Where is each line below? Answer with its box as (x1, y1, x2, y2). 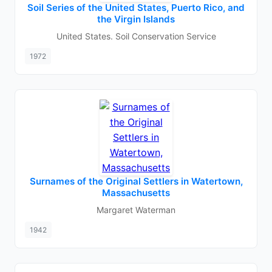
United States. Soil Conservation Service (56, 31, 216, 41)
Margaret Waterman (97, 205, 175, 215)
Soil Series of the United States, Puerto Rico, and (27, 2, 245, 13)
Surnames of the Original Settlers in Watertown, (29, 175, 243, 187)
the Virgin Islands (97, 13, 175, 25)
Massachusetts (102, 187, 170, 199)
